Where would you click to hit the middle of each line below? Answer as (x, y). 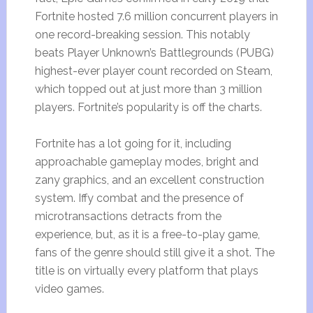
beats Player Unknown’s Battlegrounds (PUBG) (154, 53)
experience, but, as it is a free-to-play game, (147, 235)
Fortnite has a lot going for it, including (133, 144)
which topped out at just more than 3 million (148, 89)
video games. (69, 289)
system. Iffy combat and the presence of (139, 198)
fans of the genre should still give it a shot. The (154, 253)
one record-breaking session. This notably (142, 35)
